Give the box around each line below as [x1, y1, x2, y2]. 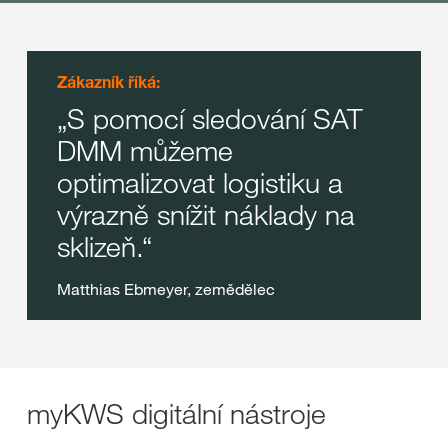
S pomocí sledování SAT [67, 101, 363, 136]
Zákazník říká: [57, 72, 160, 92]
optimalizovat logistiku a [57, 165, 343, 200]
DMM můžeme [57, 133, 233, 168]
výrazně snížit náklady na [57, 197, 355, 232]
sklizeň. [57, 229, 142, 264]
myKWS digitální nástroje [27, 396, 326, 431]
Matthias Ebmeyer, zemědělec [57, 279, 275, 299]
